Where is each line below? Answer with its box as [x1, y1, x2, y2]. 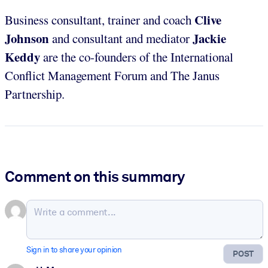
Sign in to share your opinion [26, 245, 122, 254]
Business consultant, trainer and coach [5, 11, 191, 28]
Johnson [5, 29, 49, 47]
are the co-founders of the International [40, 48, 233, 65]
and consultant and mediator [49, 29, 193, 47]
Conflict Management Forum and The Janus [5, 66, 220, 84]
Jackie [193, 29, 226, 47]
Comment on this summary [5, 167, 185, 185]
